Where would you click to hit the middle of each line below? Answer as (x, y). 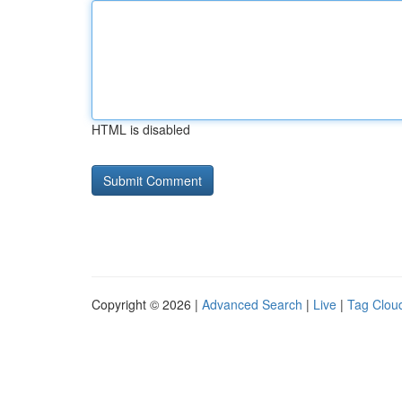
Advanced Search (252, 304)
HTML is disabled (141, 129)
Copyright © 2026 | (147, 304)
